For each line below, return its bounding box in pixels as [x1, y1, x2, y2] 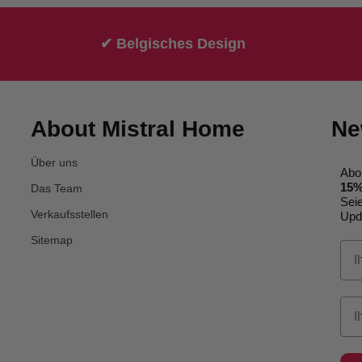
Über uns [30, 155, 78, 169]
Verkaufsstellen [30, 207, 108, 221]
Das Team [30, 181, 82, 195]
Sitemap [30, 233, 73, 246]
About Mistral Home [30, 116, 245, 141]
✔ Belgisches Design [99, 35, 246, 52]
